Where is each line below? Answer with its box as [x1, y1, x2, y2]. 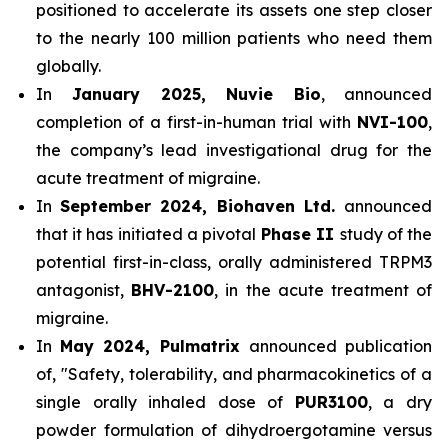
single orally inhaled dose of [36, 392, 295, 413]
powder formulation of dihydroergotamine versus [36, 420, 432, 441]
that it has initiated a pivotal [36, 224, 256, 245]
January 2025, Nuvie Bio [52, 84, 321, 105]
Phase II [256, 224, 340, 245]
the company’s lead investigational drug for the [36, 140, 432, 161]
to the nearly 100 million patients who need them [36, 28, 432, 49]
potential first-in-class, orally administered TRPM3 [36, 252, 432, 273]
